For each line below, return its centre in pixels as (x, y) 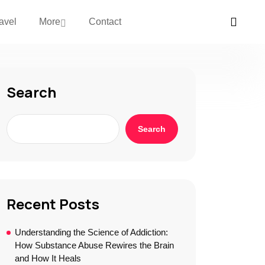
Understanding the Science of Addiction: (91, 232)
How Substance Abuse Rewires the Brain (94, 245)
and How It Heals (48, 258)
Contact (105, 22)
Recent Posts (53, 204)
